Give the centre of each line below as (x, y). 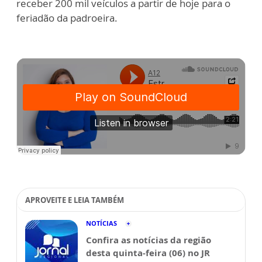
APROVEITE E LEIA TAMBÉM (75, 200)
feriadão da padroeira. (67, 18)
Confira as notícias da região (149, 240)
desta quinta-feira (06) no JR (148, 253)
